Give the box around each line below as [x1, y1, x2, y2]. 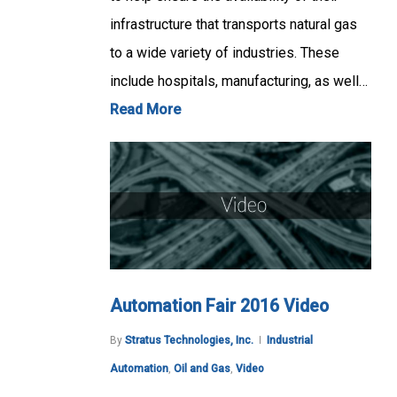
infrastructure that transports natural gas [110, 16, 357, 34]
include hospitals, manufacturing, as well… [110, 73, 368, 90]
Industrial [267, 333, 313, 346]
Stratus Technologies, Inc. [125, 333, 253, 346]
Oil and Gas [174, 362, 230, 375]
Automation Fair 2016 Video [110, 295, 329, 316]
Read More [110, 101, 181, 119]
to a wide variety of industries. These [110, 44, 339, 62]
